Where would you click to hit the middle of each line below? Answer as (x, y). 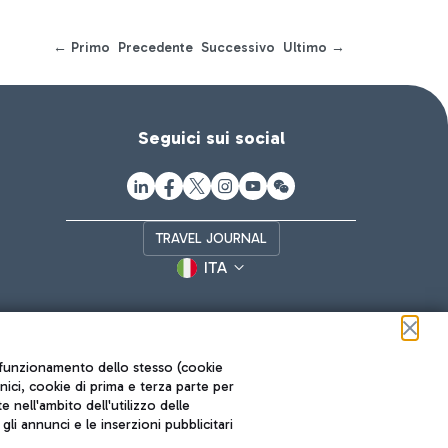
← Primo (81, 47)
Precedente (155, 47)
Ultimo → (314, 47)
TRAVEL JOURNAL (211, 238)
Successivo (238, 47)
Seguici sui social (211, 138)
